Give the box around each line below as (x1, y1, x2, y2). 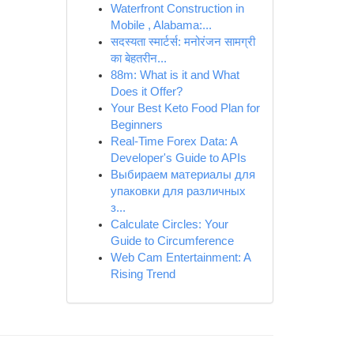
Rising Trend (110, 268, 175, 281)
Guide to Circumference (110, 235, 234, 247)
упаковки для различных (110, 185, 246, 198)
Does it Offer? (110, 85, 183, 98)
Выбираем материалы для (110, 168, 255, 181)
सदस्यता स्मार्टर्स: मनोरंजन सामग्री (110, 36, 255, 48)
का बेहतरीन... (110, 52, 167, 65)
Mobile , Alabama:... (110, 19, 212, 32)
